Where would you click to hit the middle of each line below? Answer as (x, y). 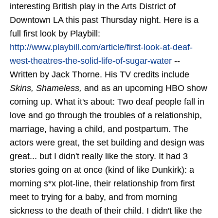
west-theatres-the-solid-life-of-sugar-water (91, 61)
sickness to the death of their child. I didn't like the (106, 211)
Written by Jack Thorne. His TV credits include (100, 75)
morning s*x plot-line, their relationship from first (102, 184)
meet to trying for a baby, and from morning (93, 197)
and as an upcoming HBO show (145, 88)
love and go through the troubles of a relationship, (106, 116)
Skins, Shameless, (46, 88)
